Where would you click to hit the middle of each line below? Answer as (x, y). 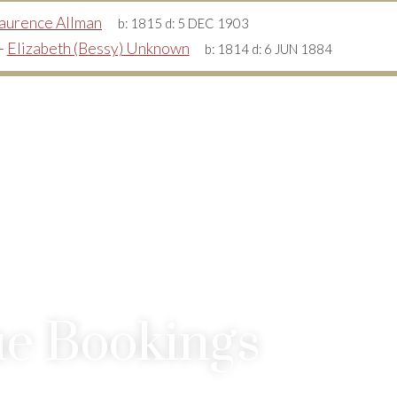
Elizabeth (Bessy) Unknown (98, 48)
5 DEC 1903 (213, 23)
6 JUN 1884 (299, 49)
